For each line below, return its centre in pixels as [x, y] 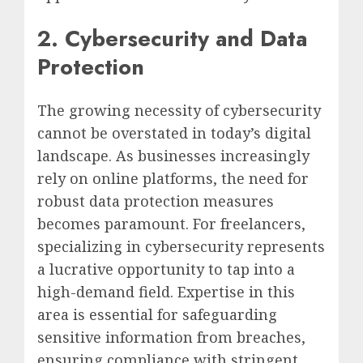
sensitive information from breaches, [171, 337]
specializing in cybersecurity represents [181, 247]
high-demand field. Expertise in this [166, 292]
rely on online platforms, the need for [173, 179]
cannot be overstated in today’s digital [174, 133]
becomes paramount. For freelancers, [171, 224]
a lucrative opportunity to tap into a [166, 269]
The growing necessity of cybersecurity [179, 111]
